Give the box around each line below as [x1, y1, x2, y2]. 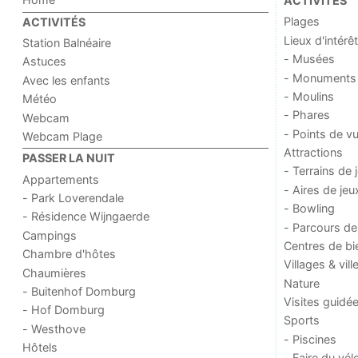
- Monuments [283, 70, 356, 85]
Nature [283, 276, 320, 290]
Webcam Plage [22, 129, 103, 143]
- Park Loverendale [22, 191, 125, 205]
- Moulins [283, 89, 334, 103]
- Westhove [22, 321, 86, 336]
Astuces [22, 54, 67, 69]
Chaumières [22, 265, 87, 280]
